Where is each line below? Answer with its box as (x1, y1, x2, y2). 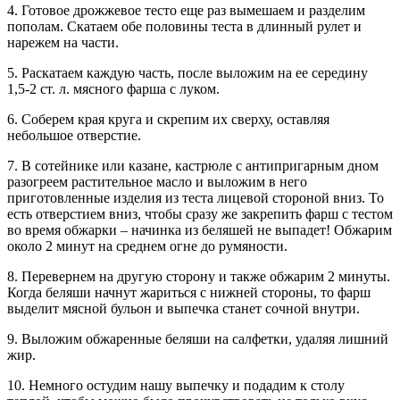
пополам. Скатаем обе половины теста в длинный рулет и (7, 19, 362, 35)
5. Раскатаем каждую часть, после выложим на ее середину (7, 65, 368, 81)
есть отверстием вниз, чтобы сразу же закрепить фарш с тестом (7, 206, 393, 222)
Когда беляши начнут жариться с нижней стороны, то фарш (7, 285, 371, 301)
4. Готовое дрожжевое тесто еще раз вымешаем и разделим (7, 3, 365, 19)
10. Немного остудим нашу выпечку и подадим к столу (7, 378, 345, 394)
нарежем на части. (7, 35, 119, 51)
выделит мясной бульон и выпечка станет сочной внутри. (7, 301, 360, 317)
